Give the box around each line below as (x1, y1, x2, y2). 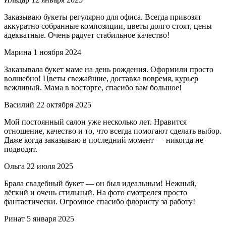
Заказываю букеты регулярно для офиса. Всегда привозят (4, 13, 201, 22)
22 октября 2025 (36, 100, 91, 109)
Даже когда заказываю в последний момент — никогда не (4, 136, 203, 145)
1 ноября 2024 (33, 48, 81, 57)
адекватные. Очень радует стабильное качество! (4, 31, 169, 40)
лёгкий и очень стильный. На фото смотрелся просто (4, 188, 187, 197)
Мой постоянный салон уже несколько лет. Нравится (4, 118, 187, 127)
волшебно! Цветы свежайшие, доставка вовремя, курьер (4, 74, 198, 83)
